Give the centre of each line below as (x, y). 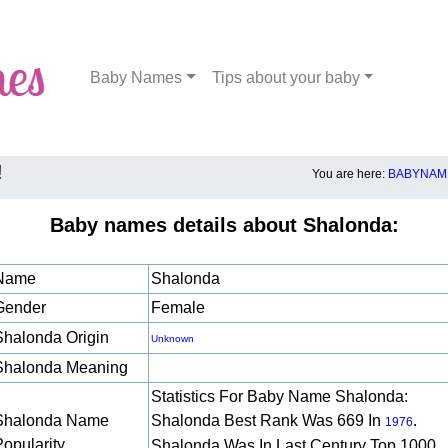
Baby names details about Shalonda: (224, 225)
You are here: (350, 174)
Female (178, 307)
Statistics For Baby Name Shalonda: (279, 396)
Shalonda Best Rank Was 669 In (268, 420)
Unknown (172, 338)
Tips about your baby (285, 77)
